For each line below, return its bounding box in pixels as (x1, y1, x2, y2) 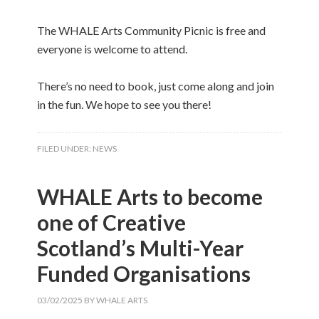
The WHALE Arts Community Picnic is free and (37, 23, 266, 37)
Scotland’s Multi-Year (37, 234, 244, 261)
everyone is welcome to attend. (37, 41, 188, 56)
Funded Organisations (37, 260, 256, 286)
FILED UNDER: (37, 142, 93, 154)
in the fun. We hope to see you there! (37, 97, 212, 111)
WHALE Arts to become (37, 183, 263, 209)
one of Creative (37, 209, 187, 235)
